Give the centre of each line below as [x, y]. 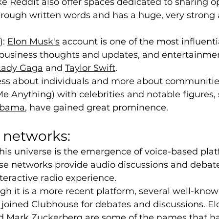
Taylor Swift [90, 68]
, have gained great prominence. [97, 108]
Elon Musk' [31, 42]
